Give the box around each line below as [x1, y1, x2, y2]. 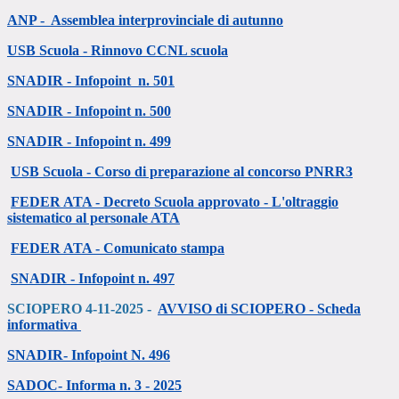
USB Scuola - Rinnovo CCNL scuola [7, 43, 228, 59]
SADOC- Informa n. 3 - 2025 [7, 378, 182, 394]
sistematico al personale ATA [7, 210, 180, 226]
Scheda [317, 301, 361, 317]
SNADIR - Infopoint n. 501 [7, 73, 175, 89]
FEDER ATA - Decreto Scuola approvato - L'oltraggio [11, 194, 338, 210]
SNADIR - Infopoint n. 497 [11, 271, 175, 287]
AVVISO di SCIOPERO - [158, 301, 317, 317]
